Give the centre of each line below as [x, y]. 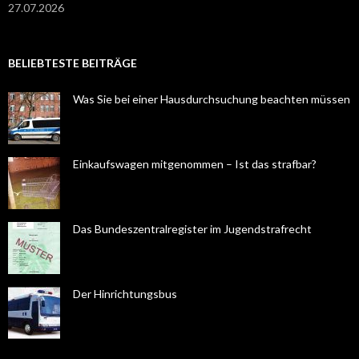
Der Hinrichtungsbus [125, 294]
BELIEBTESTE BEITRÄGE [73, 63]
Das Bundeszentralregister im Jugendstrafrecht [192, 229]
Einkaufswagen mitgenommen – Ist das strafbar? [195, 164]
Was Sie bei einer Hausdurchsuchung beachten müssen [212, 99]
